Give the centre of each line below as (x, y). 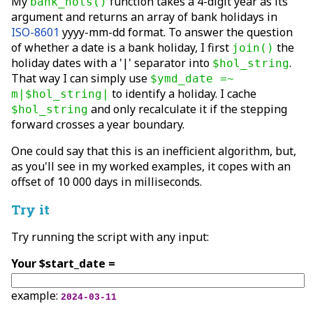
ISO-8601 (35, 32)
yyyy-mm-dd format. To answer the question (176, 32)
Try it (30, 210)
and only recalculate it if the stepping (188, 109)
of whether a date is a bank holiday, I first (122, 48)
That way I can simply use (81, 79)
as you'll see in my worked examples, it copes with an (151, 167)
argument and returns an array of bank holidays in (144, 17)
